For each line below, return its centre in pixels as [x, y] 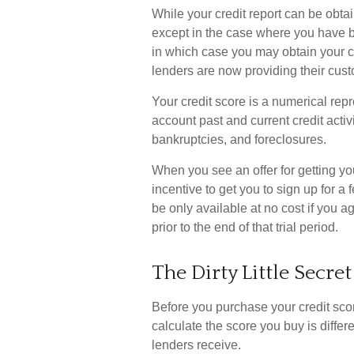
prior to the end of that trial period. [245, 227]
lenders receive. [196, 345]
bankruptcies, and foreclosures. [239, 139]
